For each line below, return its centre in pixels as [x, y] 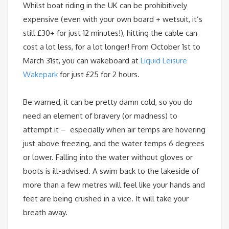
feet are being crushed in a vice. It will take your [106, 199]
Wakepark [40, 75]
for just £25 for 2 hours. [99, 75]
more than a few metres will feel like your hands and [114, 185]
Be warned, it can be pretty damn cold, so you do [108, 102]
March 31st [41, 61]
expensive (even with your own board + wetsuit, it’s [113, 19]
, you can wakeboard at [100, 61]
